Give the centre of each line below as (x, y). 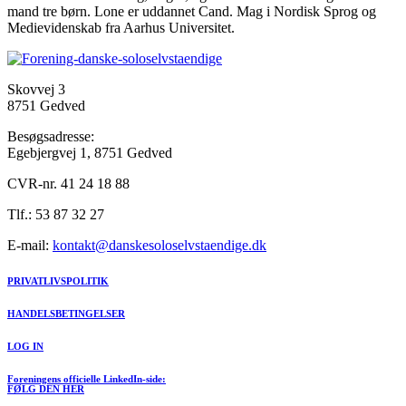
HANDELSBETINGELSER (66, 313)
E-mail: (30, 245)
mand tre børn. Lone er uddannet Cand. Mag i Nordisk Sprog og (192, 11)
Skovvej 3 (36, 89)
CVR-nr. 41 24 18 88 (68, 183)
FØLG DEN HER (46, 388)
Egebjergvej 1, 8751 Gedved (90, 152)
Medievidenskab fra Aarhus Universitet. (121, 27)
